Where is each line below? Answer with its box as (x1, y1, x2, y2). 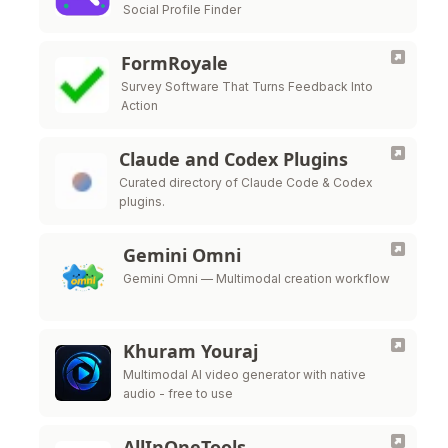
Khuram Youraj (123, 339, 258, 363)
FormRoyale (120, 51, 228, 75)
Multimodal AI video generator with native (123, 367, 366, 382)
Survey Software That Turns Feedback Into (120, 79, 373, 94)
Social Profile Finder (123, 2, 241, 17)
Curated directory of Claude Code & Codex (119, 175, 374, 190)
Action (120, 98, 158, 113)
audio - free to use (123, 386, 233, 401)
